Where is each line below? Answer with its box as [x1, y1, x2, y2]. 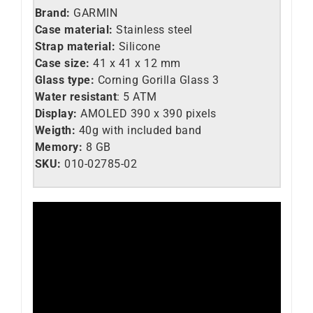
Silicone [118, 39, 161, 53]
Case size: [34, 56, 90, 70]
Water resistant [34, 89, 117, 103]
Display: [34, 106, 78, 120]
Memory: [34, 140, 82, 154]
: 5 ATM [117, 89, 157, 103]
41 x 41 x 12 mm [89, 56, 181, 70]
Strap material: [34, 39, 115, 53]
